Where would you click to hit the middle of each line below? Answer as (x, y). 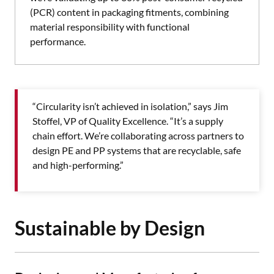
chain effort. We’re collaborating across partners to (138, 135)
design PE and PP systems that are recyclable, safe (137, 150)
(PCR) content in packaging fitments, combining (129, 12)
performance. (58, 41)
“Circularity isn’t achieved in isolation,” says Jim (130, 106)
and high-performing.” (78, 165)
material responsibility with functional (110, 27)
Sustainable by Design (110, 228)
